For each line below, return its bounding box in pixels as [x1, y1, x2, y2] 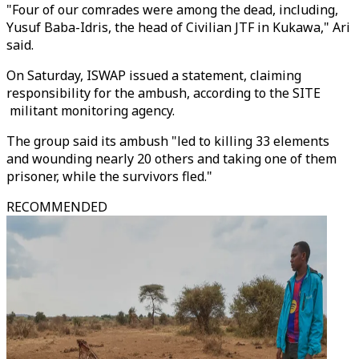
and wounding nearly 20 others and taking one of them [6, 150, 337, 167]
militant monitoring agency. [6, 102, 175, 119]
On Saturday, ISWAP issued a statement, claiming [6, 67, 301, 84]
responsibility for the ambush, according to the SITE [6, 84, 321, 102]
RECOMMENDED [6, 198, 107, 216]
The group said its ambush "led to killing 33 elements [6, 132, 329, 150]
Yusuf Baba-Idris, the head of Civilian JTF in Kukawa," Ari [6, 18, 350, 36]
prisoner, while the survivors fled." [6, 167, 212, 185]
